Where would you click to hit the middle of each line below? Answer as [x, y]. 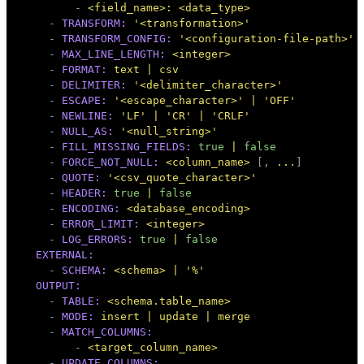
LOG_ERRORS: [97, 239]
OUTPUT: [58, 285]
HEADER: [84, 193]
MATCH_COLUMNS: [107, 331]
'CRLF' [231, 115]
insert [120, 316]
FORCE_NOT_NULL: [110, 162]
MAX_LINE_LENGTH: [114, 54]
